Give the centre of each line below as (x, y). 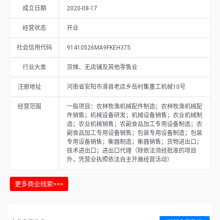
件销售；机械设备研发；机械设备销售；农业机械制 (135, 115)
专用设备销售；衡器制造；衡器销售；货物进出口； (135, 142)
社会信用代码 (34, 48)
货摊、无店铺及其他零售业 (102, 67)
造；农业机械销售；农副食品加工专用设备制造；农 (135, 124)
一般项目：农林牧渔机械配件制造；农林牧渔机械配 (135, 107)
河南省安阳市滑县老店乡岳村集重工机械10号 (126, 87)
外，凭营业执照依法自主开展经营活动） (120, 160)
